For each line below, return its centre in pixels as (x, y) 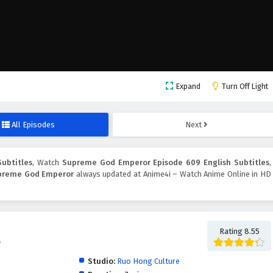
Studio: (101, 261)
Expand (188, 87)
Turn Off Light (245, 87)
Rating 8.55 (239, 232)
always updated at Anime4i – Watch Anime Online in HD (173, 174)
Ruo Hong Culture (148, 261)
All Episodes (34, 125)
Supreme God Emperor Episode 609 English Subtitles (166, 163)
